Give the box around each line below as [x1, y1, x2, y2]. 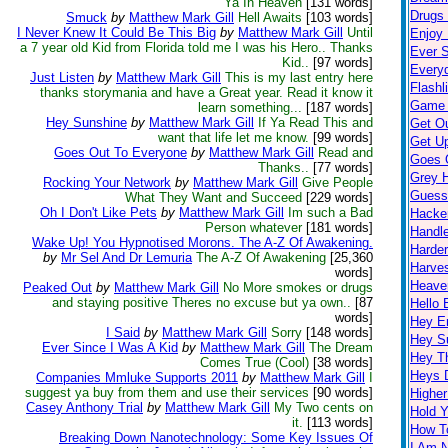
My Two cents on [274, 400, 373, 415]
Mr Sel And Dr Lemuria [61, 250, 192, 265]
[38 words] [309, 355, 373, 370]
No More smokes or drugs [223, 280, 373, 295]
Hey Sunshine [46, 115, 127, 130]
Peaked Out [23, 280, 92, 295]
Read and [318, 145, 373, 160]
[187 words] [302, 100, 373, 115]
